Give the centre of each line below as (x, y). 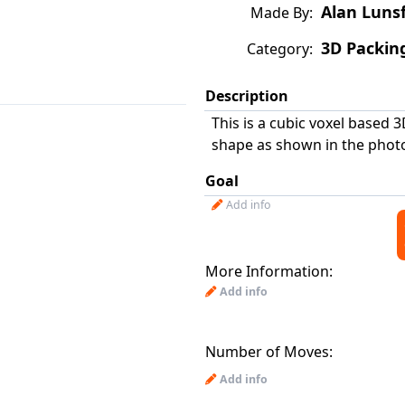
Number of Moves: (269, 352)
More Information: (269, 271)
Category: (280, 49)
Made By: (282, 13)
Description (247, 96)
